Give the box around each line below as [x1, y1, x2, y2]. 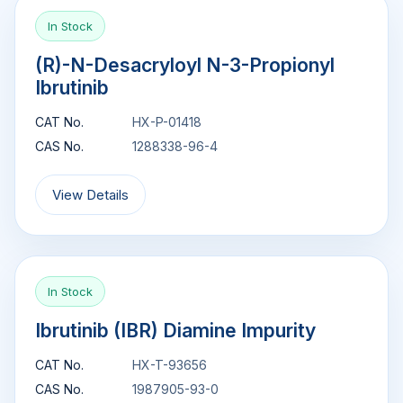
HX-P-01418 [132, 114, 201, 130]
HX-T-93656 [132, 357, 207, 373]
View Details [52, 186, 129, 204]
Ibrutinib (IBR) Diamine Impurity [35, 319, 316, 343]
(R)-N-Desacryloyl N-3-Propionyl [35, 54, 335, 77]
